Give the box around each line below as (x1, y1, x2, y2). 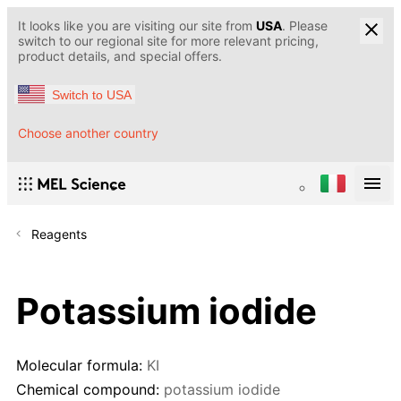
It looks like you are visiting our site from (18, 18, 256, 33)
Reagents (31, 226, 87, 243)
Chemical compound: (16, 380, 159, 398)
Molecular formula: (16, 356, 142, 375)
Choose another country (18, 125, 158, 141)
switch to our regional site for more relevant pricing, (18, 33, 319, 48)
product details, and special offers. (18, 48, 222, 64)
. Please (282, 18, 328, 33)
